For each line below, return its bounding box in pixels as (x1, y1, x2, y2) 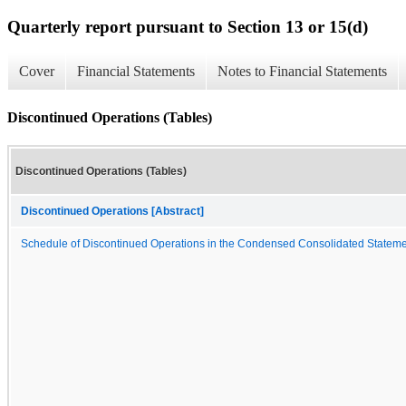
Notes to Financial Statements (217, 63, 387, 80)
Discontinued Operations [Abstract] (21, 205, 204, 217)
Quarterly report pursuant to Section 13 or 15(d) (7, 16, 368, 36)
